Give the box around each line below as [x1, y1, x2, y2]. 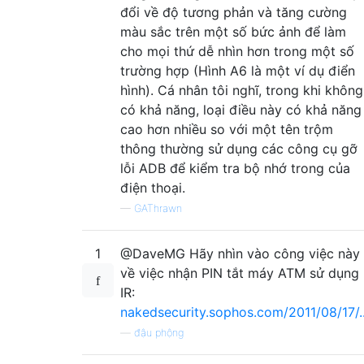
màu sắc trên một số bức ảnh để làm [120, 23, 346, 40]
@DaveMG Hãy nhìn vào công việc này [120, 245, 360, 262]
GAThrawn [134, 201, 182, 214]
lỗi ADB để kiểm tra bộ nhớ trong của [120, 159, 350, 176]
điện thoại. [120, 179, 185, 196]
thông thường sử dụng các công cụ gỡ [120, 140, 357, 157]
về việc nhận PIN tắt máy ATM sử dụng [120, 264, 359, 281]
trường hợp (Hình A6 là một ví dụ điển [120, 62, 355, 79]
